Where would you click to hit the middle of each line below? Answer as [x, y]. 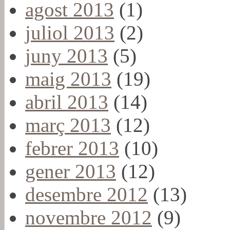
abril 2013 [67, 102]
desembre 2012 [87, 194]
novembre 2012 [89, 217]
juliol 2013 [70, 32]
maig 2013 [68, 79]
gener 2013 [71, 171]
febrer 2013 [72, 148]
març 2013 [68, 125]
